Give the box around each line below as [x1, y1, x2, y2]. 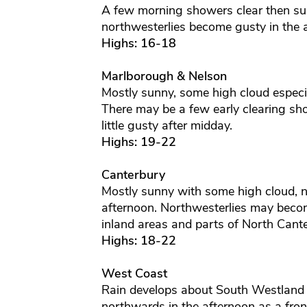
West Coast [101, 265, 167, 282]
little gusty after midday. [101, 117, 232, 134]
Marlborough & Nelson [101, 68, 227, 85]
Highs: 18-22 [101, 232, 176, 249]
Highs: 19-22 [101, 134, 176, 151]
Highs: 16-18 [101, 35, 176, 52]
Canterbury [101, 167, 165, 184]
